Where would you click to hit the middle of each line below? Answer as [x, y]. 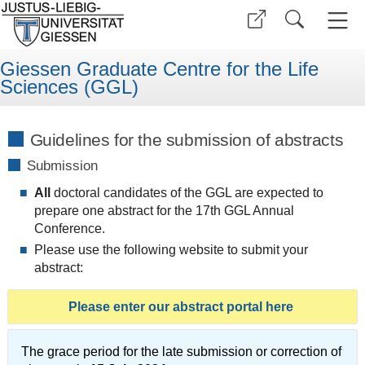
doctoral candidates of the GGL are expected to [187, 192]
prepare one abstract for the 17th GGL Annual [164, 210]
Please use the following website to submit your [171, 250]
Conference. [69, 228]
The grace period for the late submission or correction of [181, 352]
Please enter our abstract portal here [182, 306]
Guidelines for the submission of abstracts [187, 139]
